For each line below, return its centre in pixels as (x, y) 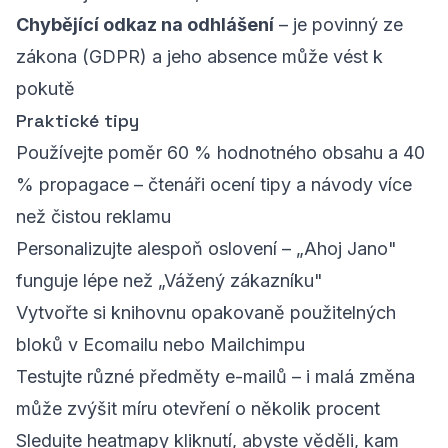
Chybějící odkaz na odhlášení (145, 24)
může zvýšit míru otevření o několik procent (198, 408)
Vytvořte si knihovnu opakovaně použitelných (206, 312)
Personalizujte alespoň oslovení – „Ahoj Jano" (206, 248)
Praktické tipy (77, 120)
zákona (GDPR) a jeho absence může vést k (199, 56)
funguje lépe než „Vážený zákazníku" (169, 280)
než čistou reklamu (93, 216)
